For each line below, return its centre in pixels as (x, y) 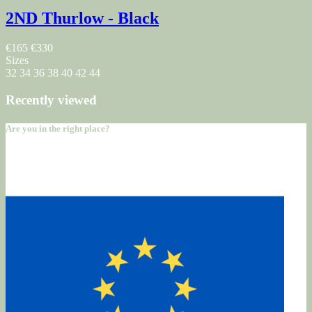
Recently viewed (51, 100)
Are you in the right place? (58, 129)
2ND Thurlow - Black (82, 18)
